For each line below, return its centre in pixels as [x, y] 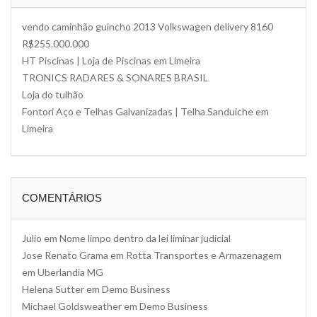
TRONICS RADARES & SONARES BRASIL [115, 77]
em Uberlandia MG [63, 272]
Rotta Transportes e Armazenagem [204, 255]
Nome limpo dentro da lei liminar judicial [145, 238]
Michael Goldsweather [72, 306]
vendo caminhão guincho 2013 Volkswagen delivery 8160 [148, 27]
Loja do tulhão [53, 94]
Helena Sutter [53, 289]
